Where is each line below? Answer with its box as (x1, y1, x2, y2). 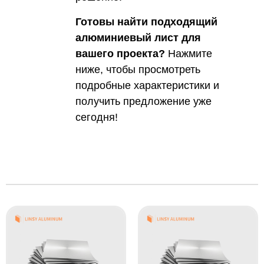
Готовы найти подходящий (75, 15, 217, 28)
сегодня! (75, 111, 118, 123)
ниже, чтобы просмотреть (75, 63, 200, 75)
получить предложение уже (75, 95, 212, 107)
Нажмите (164, 47, 212, 60)
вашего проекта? (75, 47, 165, 60)
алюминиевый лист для (75, 31, 201, 44)
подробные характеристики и (75, 79, 219, 91)
